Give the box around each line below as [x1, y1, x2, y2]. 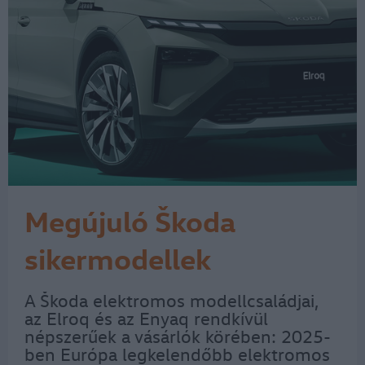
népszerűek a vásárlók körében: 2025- [24, 325, 331, 347]
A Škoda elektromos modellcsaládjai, [24, 289, 319, 311]
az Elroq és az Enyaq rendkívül [24, 307, 268, 329]
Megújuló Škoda [24, 202, 236, 239]
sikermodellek [24, 240, 211, 276]
